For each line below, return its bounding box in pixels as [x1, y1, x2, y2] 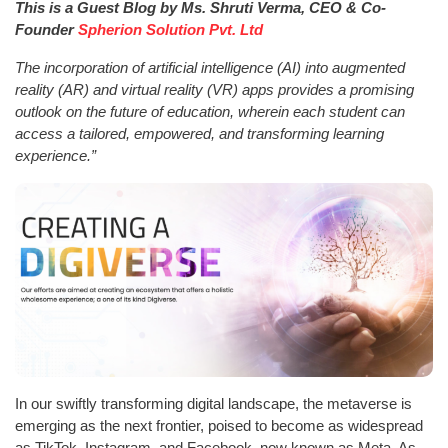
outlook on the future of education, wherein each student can [15, 102, 405, 120]
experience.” [15, 146, 96, 164]
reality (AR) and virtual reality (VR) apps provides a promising [15, 80, 414, 98]
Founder [15, 20, 78, 38]
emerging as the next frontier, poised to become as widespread [15, 416, 423, 434]
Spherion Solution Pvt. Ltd [78, 20, 263, 38]
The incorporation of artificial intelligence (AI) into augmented [15, 58, 405, 76]
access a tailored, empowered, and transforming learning [15, 124, 384, 142]
